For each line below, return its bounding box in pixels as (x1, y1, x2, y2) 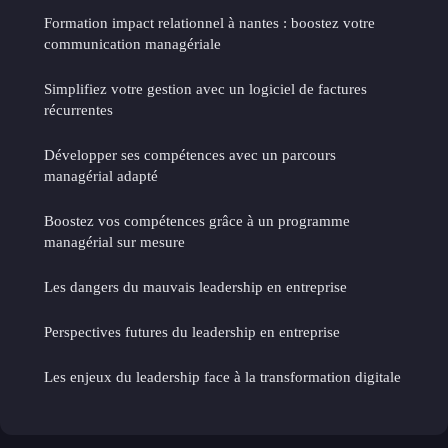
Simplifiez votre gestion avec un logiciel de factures (44, 79, 367, 97)
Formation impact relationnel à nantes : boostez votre (44, 13, 375, 31)
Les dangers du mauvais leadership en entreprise (44, 277, 347, 295)
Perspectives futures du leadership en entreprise (44, 322, 340, 340)
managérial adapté (44, 166, 158, 184)
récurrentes (44, 100, 113, 118)
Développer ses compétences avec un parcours (44, 145, 336, 163)
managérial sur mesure (44, 232, 185, 250)
